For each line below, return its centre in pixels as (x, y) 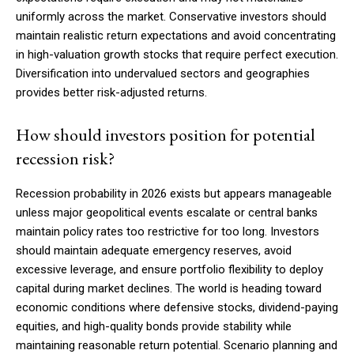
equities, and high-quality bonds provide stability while (154, 327)
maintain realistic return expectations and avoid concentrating (176, 36)
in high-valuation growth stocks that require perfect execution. (177, 55)
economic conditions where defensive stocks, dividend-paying (177, 308)
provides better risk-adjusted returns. (111, 93)
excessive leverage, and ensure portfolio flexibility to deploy (169, 270)
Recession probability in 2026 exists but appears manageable (174, 194)
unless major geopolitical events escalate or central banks (167, 213)
